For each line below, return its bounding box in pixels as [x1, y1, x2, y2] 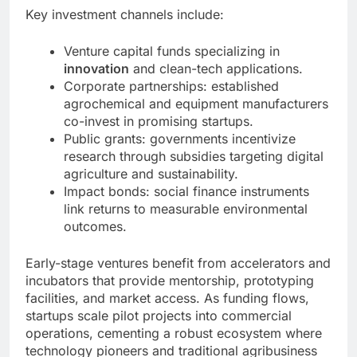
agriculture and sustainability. [64, 165, 238, 182]
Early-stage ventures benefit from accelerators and [25, 254, 331, 271]
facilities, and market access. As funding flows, [25, 289, 309, 306]
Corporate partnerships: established [64, 77, 279, 94]
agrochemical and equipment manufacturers [64, 95, 328, 112]
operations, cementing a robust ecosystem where [25, 324, 322, 341]
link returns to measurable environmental [64, 200, 308, 217]
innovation [64, 60, 129, 76]
